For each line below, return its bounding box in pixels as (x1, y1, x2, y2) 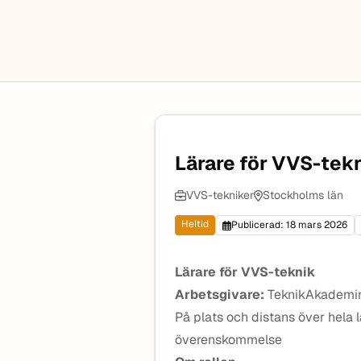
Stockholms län (262, 188, 343, 202)
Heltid (181, 218, 209, 230)
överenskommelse (175, 331, 282, 348)
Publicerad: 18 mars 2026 (230, 218, 347, 231)
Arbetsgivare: (175, 286, 264, 303)
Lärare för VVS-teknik (175, 263, 315, 280)
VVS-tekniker (186, 188, 254, 202)
